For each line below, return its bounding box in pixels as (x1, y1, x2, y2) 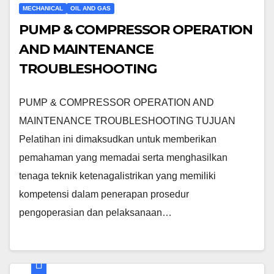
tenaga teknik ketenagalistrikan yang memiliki (19, 170, 216, 181)
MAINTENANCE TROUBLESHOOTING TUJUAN (19, 115, 235, 126)
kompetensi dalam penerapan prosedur (19, 188, 189, 199)
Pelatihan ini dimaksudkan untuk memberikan (19, 133, 217, 144)
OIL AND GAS (70, 4, 111, 12)
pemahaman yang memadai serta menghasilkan (19, 152, 228, 163)
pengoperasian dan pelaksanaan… (19, 207, 172, 218)
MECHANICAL (23, 4, 63, 12)
